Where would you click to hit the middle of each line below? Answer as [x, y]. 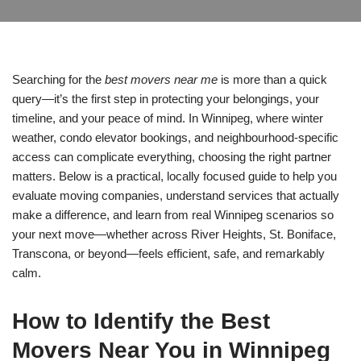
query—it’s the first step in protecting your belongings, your [166, 99]
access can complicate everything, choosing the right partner [172, 157]
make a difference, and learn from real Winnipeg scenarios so [173, 215]
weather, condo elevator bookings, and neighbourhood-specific [175, 137]
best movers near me [161, 79]
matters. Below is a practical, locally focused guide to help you [174, 176]
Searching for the [58, 79]
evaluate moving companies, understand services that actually [176, 195]
